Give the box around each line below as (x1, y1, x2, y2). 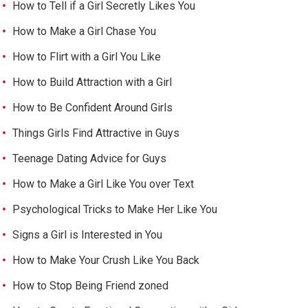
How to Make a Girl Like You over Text (12, 177, 195, 190)
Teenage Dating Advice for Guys (12, 151, 167, 165)
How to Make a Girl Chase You (12, 24, 157, 38)
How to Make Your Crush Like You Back (12, 253, 200, 267)
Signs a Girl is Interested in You (12, 228, 163, 241)
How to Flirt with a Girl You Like (12, 49, 162, 63)
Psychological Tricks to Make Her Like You (12, 202, 218, 216)
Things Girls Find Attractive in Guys (12, 126, 180, 140)
